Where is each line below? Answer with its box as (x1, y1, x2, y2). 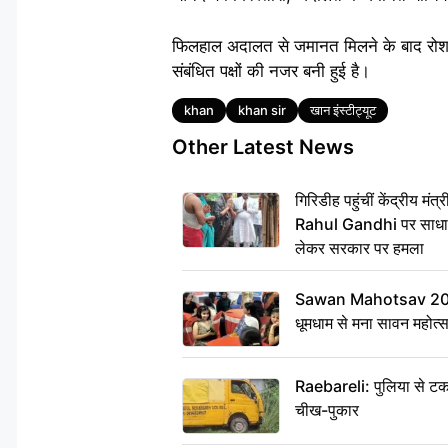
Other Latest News (172, 135, 354, 160)
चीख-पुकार (295, 400, 359, 421)
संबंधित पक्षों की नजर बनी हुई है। (172, 60, 370, 81)
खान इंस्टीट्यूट (310, 102, 376, 119)
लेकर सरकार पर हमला (295, 238, 424, 259)
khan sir (238, 102, 286, 119)
